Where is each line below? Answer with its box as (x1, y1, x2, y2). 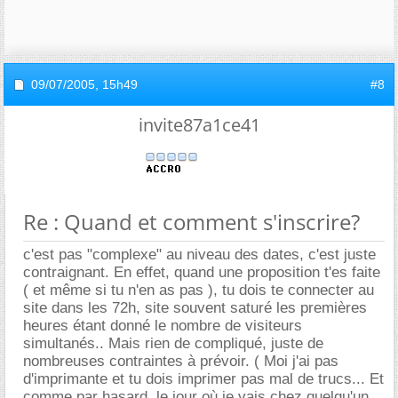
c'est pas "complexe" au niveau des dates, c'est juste (23, 245, 376, 263)
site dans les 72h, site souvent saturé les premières (23, 298, 367, 316)
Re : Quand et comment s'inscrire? (23, 206, 360, 236)
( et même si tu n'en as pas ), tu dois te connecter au (23, 281, 374, 298)
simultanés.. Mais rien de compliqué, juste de (23, 334, 323, 352)
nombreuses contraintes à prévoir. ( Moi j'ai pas (23, 352, 338, 370)
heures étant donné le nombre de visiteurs (23, 316, 302, 334)
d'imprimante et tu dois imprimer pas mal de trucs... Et (23, 370, 384, 387)
